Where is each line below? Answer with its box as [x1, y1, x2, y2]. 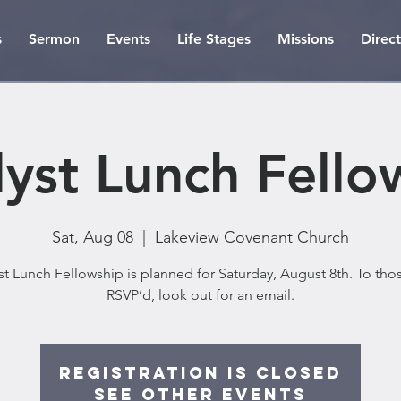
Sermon [29, 30, 80, 47]
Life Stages [177, 30, 251, 47]
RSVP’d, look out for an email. [107, 286, 294, 303]
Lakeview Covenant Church [155, 227, 349, 247]
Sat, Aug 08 [52, 227, 133, 247]
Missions [277, 30, 334, 47]
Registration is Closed [59, 363, 342, 383]
